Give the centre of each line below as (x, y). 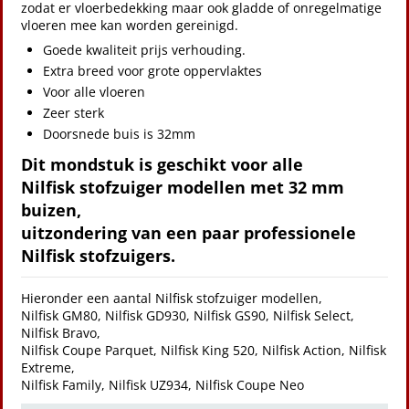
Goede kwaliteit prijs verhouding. (144, 50)
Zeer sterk (73, 113)
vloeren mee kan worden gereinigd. (130, 25)
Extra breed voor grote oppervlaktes (152, 71)
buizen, (51, 210)
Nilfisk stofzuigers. (98, 256)
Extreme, (48, 367)
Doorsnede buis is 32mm (119, 134)
